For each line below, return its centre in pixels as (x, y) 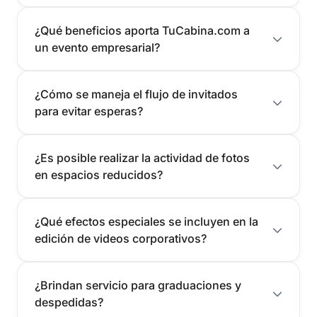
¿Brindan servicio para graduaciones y (138, 286)
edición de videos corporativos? (121, 239)
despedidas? (69, 302)
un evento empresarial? (97, 48)
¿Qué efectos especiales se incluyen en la (146, 222)
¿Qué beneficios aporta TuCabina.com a (142, 31)
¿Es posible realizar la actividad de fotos (142, 158)
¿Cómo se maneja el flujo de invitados (136, 94)
